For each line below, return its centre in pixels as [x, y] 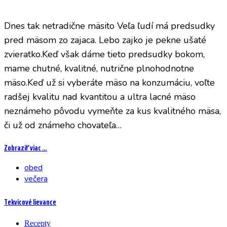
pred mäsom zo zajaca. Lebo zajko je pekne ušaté [105, 40]
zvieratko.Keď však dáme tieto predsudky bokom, [104, 54]
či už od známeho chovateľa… [63, 125]
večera [36, 179]
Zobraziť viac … [26, 148]
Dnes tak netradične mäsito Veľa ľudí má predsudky [109, 26]
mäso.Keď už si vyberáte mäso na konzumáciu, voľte [109, 83]
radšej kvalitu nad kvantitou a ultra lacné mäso [100, 97]
